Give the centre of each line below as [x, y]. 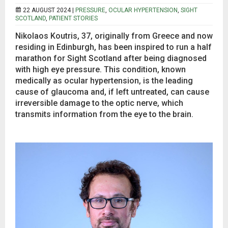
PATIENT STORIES [73, 18]
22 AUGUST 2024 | [49, 10]
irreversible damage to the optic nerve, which [99, 103]
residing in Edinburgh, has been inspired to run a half [113, 47]
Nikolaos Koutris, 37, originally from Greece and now [114, 36]
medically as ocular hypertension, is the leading [104, 81]
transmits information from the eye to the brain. [104, 114]
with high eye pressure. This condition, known [101, 69]
